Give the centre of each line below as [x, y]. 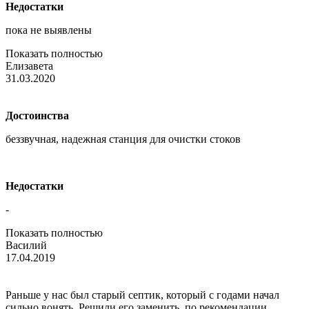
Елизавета [29, 66]
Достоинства [37, 115]
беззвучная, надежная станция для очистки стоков [123, 139]
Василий [26, 245]
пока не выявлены [49, 30]
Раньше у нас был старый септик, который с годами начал [142, 295]
